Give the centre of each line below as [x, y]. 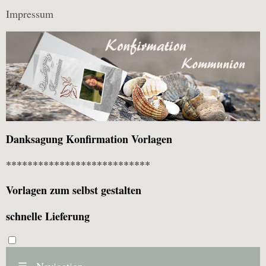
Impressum [30, 14]
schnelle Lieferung [48, 216]
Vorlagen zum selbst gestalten [74, 190]
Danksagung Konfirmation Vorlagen [89, 139]
